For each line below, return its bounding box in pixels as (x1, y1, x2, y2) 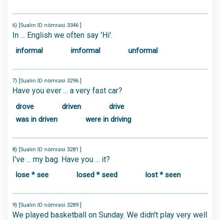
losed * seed (77, 170, 117, 179)
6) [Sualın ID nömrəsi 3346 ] (12, 22, 82, 28)
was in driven (16, 114, 57, 124)
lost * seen (145, 170, 181, 179)
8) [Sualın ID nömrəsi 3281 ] (12, 146, 82, 153)
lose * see (16, 170, 49, 179)
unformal (128, 46, 158, 55)
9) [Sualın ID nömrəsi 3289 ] (12, 202, 82, 208)
